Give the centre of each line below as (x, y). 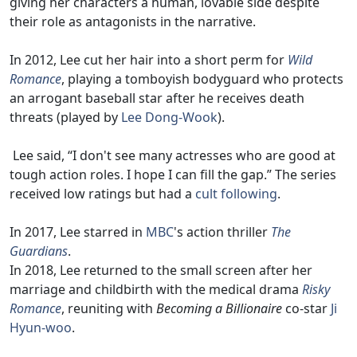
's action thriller (222, 231)
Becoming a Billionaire (219, 308)
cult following (236, 193)
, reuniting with (109, 308)
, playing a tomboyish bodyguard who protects (202, 78)
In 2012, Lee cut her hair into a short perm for (149, 59)
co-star (306, 308)
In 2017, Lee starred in (78, 231)
